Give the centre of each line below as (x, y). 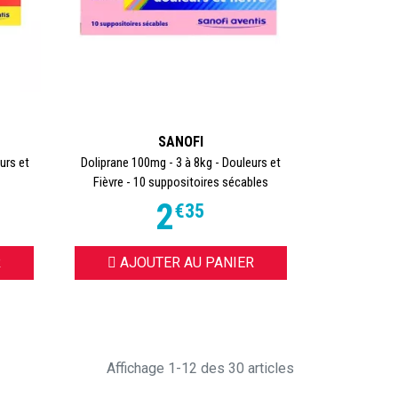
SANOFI (180, 141)
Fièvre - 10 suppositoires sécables (180, 182)
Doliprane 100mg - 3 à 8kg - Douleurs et (180, 162)
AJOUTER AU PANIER (187, 262)
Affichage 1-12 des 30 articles (200, 368)
